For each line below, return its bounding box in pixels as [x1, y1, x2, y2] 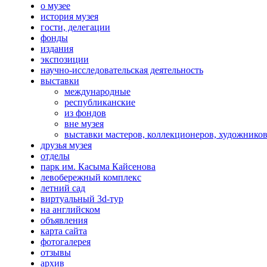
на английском [40, 204, 100, 215]
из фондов [64, 107, 106, 118]
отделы [40, 150, 70, 161]
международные [64, 86, 131, 97]
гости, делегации [40, 21, 110, 32]
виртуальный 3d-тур [40, 193, 123, 204]
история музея [40, 11, 98, 21]
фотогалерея [40, 236, 91, 247]
